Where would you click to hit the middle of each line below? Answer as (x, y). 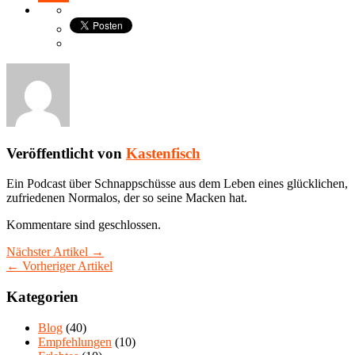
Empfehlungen (75, 342)
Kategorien (42, 296)
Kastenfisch (163, 153)
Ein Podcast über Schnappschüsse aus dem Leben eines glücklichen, (177, 184)
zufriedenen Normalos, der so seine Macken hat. (127, 198)
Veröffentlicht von (66, 153)
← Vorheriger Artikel (59, 266)
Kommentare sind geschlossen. (84, 225)
